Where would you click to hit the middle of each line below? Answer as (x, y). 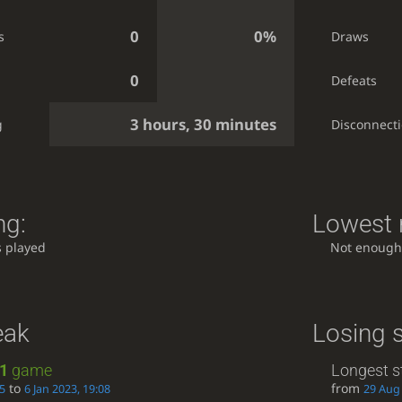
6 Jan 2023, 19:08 (67, 389)
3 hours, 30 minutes (203, 125)
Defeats (354, 81)
